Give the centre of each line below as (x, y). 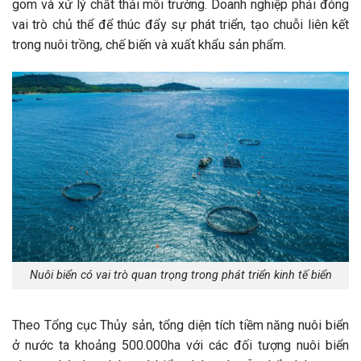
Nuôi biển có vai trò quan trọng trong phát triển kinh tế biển (180, 276)
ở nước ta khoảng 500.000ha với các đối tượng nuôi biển (180, 346)
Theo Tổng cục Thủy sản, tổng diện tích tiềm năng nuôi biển (180, 326)
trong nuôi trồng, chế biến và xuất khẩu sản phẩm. (149, 45)
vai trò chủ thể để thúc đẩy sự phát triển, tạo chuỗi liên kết (180, 25)
